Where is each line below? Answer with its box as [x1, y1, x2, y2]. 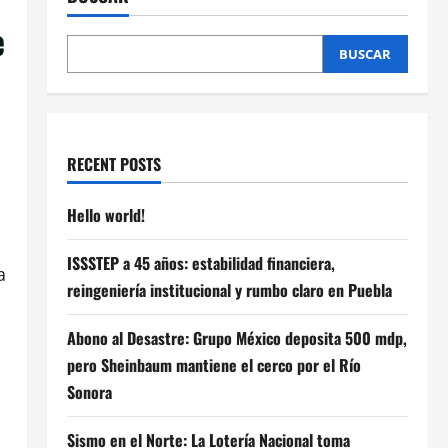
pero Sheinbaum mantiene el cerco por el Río [66, 353, 361, 377]
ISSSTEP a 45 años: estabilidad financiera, [66, 251, 335, 275]
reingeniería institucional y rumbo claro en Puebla [66, 278, 392, 302]
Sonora [66, 380, 112, 404]
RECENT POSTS [66, 152, 161, 176]
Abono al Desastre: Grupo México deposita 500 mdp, [66, 326, 407, 350]
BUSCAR [339, 45, 392, 63]
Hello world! [66, 203, 145, 227]
